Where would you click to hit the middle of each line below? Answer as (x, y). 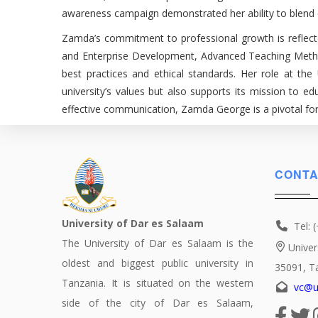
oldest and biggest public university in (158, 263)
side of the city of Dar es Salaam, (158, 303)
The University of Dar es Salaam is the (158, 243)
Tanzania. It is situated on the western (158, 283)
